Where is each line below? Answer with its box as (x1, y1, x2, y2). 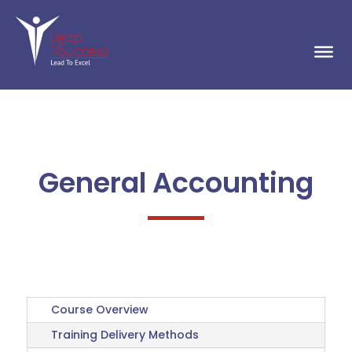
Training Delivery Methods (50, 327, 199, 343)
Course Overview (50, 302, 148, 318)
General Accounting (38, 163, 313, 203)
